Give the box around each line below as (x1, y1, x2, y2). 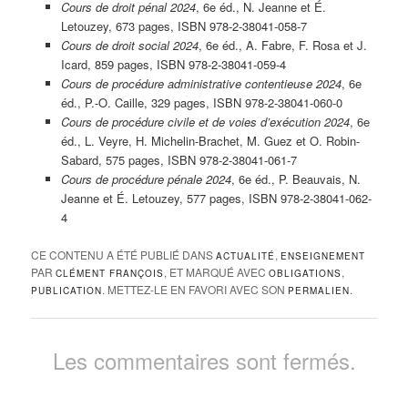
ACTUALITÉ (216, 250, 276, 263)
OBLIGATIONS (269, 267, 342, 280)
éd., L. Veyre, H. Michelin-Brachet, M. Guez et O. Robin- (60, 132, 360, 150)
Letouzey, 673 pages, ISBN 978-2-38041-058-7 (60, 17, 307, 36)
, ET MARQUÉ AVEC (164, 264, 270, 280)
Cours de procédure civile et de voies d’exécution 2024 (60, 113, 350, 131)
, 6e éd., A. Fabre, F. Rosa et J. (198, 36, 367, 55)
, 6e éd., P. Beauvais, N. (230, 170, 361, 189)
